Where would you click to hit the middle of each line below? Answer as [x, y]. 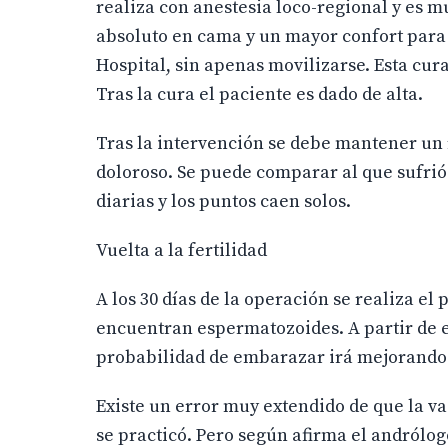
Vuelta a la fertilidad [181, 250]
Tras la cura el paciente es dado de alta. [259, 94]
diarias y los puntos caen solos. [223, 201]
